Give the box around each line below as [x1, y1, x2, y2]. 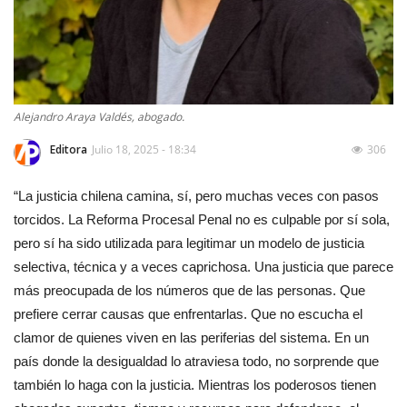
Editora [50, 141, 87, 157]
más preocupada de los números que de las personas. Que [14, 282, 365, 298]
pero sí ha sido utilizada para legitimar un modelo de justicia [14, 234, 364, 251]
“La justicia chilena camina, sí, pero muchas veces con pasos [14, 187, 379, 203]
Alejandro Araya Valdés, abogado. [14, 108, 184, 124]
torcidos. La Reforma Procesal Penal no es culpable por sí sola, [14, 211, 390, 227]
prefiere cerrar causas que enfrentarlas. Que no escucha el [14, 305, 362, 322]
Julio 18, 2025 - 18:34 [92, 141, 196, 157]
